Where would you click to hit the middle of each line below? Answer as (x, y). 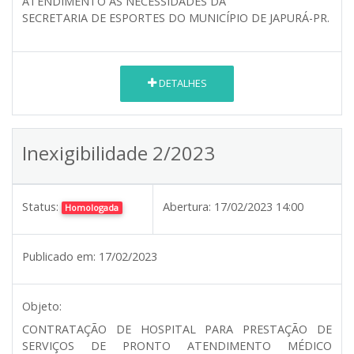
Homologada (92, 207)
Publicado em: (59, 256)
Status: (40, 206)
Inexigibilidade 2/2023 (119, 153)
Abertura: (187, 206)
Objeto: (42, 306)
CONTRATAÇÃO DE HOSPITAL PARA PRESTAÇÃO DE (177, 329)
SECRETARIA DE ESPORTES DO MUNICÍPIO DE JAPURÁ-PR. (176, 17)
